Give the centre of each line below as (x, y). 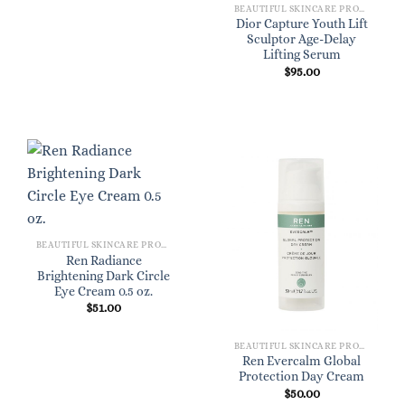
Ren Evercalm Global (301, 362)
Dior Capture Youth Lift (301, 24)
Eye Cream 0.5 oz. (104, 291)
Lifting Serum (301, 55)
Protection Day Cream (301, 377)
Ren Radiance (104, 260)
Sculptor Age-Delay (301, 40)
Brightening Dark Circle (104, 276)
